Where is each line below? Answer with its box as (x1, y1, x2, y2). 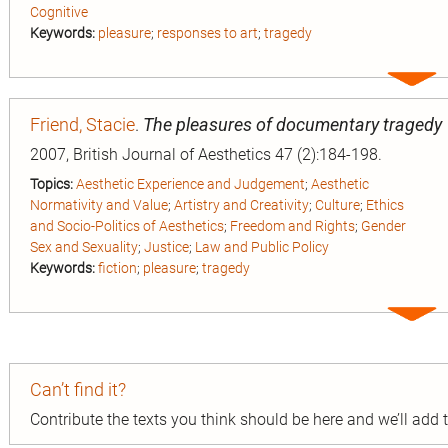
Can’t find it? (30, 378, 126, 400)
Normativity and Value (30, 196, 168, 213)
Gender (361, 217, 406, 234)
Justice (144, 238, 189, 255)
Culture (315, 196, 360, 213)
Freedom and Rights (230, 217, 355, 234)
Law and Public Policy (195, 238, 329, 255)
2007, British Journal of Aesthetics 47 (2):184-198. (30, 144, 382, 164)
